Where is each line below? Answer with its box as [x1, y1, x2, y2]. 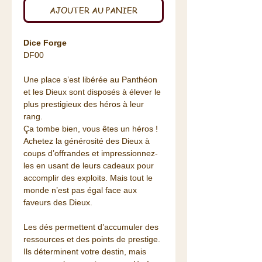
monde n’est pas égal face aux [23, 185, 137, 195]
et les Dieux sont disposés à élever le [23, 87, 161, 97]
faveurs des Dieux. [23, 198, 92, 208]
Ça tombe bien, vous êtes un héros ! [23, 124, 158, 134]
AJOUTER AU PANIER [50, 4, 137, 16]
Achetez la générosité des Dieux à [23, 136, 150, 146]
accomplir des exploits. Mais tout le [23, 173, 153, 183]
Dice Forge [23, 38, 67, 48]
